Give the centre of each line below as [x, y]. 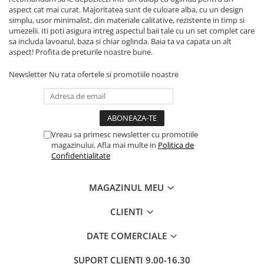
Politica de [176, 145]
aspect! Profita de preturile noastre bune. [82, 52]
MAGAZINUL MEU [128, 187]
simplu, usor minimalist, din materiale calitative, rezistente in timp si [127, 20]
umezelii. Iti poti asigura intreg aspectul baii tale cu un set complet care [132, 31]
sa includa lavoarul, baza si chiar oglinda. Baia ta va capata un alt [120, 41]
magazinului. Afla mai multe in [105, 145]
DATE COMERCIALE [128, 236]
